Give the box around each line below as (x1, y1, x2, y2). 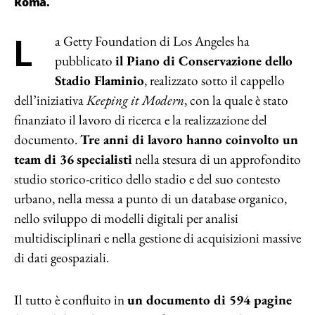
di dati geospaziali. (14, 249, 109, 266)
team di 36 (14, 150, 74, 168)
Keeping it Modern (86, 91, 184, 109)
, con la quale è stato (184, 91, 288, 109)
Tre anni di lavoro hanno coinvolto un (80, 131, 298, 148)
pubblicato (55, 52, 116, 70)
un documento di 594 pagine (127, 291, 292, 309)
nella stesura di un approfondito (132, 150, 301, 168)
